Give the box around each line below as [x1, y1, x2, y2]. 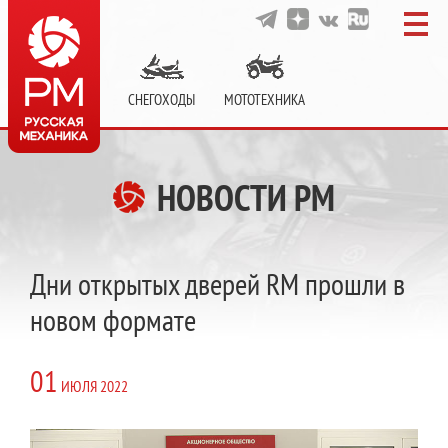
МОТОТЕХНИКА [224, 90, 305, 109]
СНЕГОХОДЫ [128, 90, 195, 109]
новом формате [30, 300, 196, 339]
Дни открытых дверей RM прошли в [30, 264, 405, 303]
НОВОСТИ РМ [150, 174, 335, 221]
